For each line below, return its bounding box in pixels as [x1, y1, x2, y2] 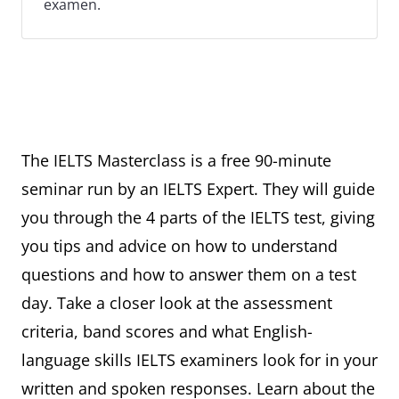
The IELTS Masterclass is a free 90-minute [21, 150, 331, 171]
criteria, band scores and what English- [21, 321, 313, 342]
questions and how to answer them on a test [21, 264, 356, 285]
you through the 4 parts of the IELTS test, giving [21, 207, 375, 228]
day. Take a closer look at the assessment [21, 292, 332, 313]
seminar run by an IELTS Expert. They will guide [21, 178, 375, 199]
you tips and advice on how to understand [21, 235, 338, 256]
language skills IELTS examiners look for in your [21, 349, 378, 370]
